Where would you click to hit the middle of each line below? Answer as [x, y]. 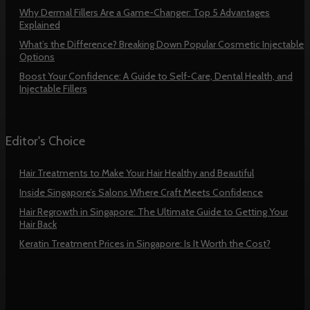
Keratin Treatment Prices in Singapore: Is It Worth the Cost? [145, 244]
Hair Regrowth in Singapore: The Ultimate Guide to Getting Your [154, 212]
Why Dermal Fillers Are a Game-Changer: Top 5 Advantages [145, 13]
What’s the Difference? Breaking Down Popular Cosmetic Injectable [162, 45]
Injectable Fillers [53, 89]
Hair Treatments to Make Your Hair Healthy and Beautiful [137, 173]
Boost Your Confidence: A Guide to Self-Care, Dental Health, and [156, 76]
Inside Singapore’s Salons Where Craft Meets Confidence [141, 193]
